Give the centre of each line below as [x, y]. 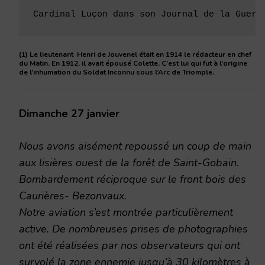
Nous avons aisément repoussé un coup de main [135, 146]
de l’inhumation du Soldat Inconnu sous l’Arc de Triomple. [117, 72]
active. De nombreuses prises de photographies [133, 229]
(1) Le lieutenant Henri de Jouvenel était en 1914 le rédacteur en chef [135, 55]
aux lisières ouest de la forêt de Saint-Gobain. [129, 163]
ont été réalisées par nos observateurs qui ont [130, 246]
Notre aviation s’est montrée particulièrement [126, 213]
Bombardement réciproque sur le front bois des [132, 180]
